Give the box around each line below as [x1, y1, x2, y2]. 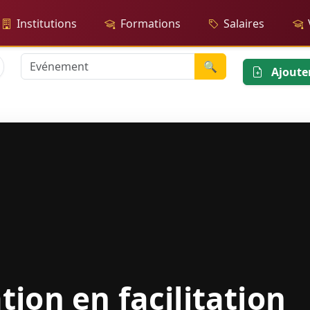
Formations [120, 16, 181, 31]
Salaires [224, 16, 265, 31]
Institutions [17, 16, 77, 31]
